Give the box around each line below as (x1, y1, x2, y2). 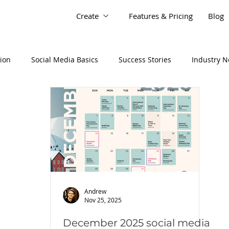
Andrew (84, 187, 106, 195)
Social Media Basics (31, 54, 98, 64)
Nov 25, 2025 (84, 196, 122, 204)
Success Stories (119, 54, 171, 64)
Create (76, 10, 99, 21)
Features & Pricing (128, 11, 193, 21)
